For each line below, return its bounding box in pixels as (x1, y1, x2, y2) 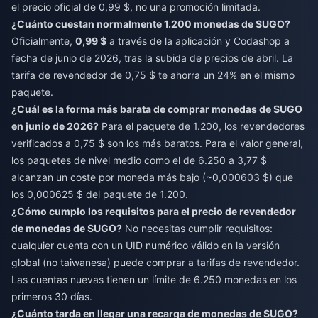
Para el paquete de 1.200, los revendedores (99, 120, 305, 133)
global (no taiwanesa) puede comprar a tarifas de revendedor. (11, 256, 300, 269)
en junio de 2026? (11, 120, 99, 133)
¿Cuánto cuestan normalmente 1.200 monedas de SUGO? (11, 18, 290, 31)
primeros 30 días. (11, 290, 92, 303)
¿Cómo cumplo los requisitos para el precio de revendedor (11, 205, 296, 218)
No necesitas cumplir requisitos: (122, 222, 273, 235)
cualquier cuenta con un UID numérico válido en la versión (11, 239, 280, 252)
